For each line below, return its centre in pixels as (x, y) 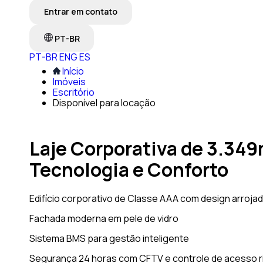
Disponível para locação (104, 103)
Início (73, 71)
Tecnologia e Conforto (129, 170)
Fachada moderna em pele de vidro (104, 218)
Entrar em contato (81, 12)
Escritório (74, 92)
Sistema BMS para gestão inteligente (109, 238)
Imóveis (69, 82)
